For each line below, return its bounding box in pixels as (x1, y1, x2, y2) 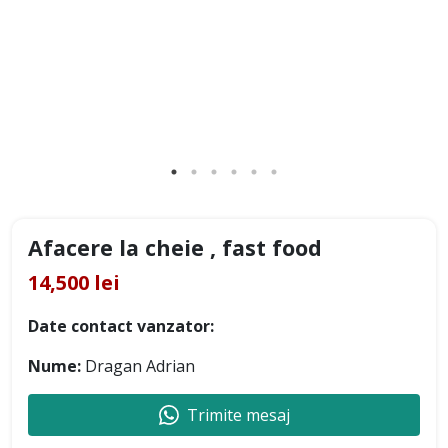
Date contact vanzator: (28, 315, 214, 338)
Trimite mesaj (186, 404, 290, 427)
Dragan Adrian (81, 355, 195, 378)
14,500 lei (28, 269, 120, 297)
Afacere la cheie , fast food (28, 233, 322, 263)
